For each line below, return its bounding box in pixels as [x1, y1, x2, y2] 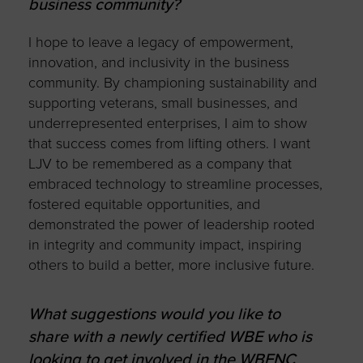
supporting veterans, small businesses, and [28, 94, 297, 113]
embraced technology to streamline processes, [28, 175, 322, 194]
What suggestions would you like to [28, 304, 280, 324]
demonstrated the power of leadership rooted [28, 216, 314, 234]
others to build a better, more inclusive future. [28, 256, 314, 275]
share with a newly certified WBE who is [28, 327, 312, 347]
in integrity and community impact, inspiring [28, 236, 301, 254]
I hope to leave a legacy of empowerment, [28, 33, 293, 52]
